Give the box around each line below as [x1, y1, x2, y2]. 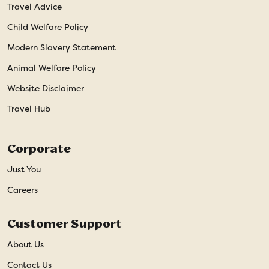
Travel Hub [7, 103, 50, 114]
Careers [7, 184, 38, 195]
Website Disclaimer [7, 82, 84, 94]
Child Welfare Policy [7, 21, 88, 32]
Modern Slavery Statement [7, 41, 116, 53]
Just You [7, 163, 41, 175]
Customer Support [7, 216, 122, 231]
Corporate [7, 141, 71, 156]
